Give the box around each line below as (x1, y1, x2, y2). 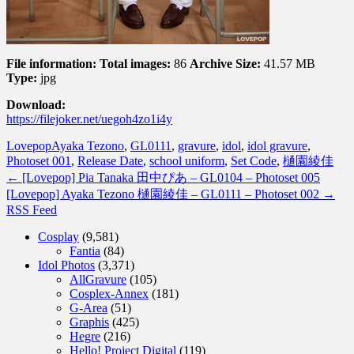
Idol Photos (38, 258, 95, 272)
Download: (6, 97, 66, 111)
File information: (6, 56, 96, 70)
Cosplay (38, 229, 79, 243)
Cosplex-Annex (70, 286, 149, 300)
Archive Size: (190, 56, 261, 70)
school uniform (149, 153, 224, 168)
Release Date (77, 153, 143, 168)
